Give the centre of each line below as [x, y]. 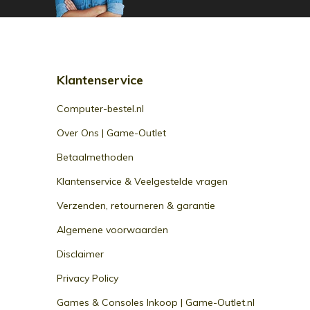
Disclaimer [80, 254]
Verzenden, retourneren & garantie [136, 206]
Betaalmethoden [95, 157]
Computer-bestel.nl [100, 109]
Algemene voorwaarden [112, 230]
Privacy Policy [88, 278]
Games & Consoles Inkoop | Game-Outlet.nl [156, 302]
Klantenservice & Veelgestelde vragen [142, 181]
